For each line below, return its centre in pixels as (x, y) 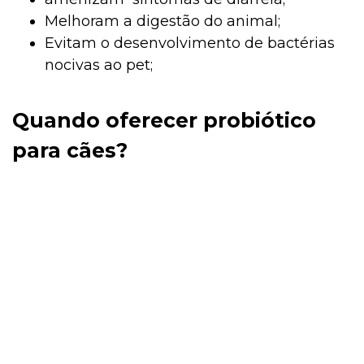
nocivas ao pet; (99, 65)
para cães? (70, 150)
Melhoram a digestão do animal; (162, 21)
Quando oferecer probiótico (164, 120)
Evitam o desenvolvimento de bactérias (190, 43)
